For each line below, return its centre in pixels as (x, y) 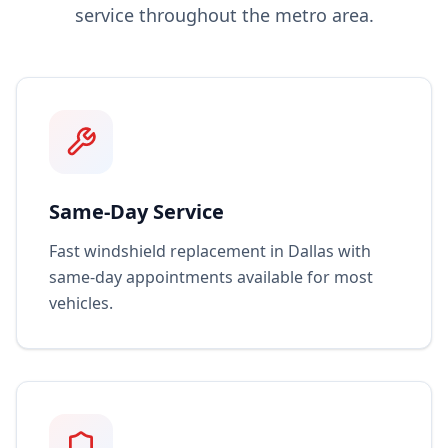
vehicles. (81, 303)
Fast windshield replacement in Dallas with (210, 251)
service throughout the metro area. (224, 15)
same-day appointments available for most (211, 277)
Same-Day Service (136, 211)
